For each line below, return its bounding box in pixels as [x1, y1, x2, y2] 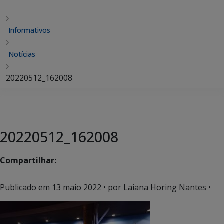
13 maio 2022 [52, 182, 101, 193]
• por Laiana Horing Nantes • [101, 182, 211, 193]
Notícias [8, 49, 35, 59]
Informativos [8, 25, 50, 35]
